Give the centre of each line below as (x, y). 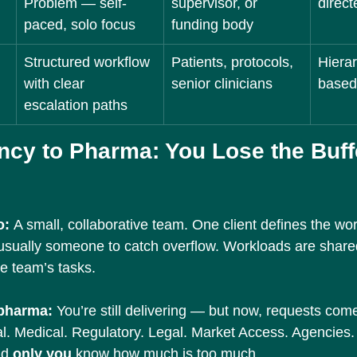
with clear (56, 84)
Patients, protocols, (234, 62)
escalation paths (76, 105)
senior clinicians (222, 84)
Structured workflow (89, 62)
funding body (212, 25)
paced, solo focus (80, 25)
